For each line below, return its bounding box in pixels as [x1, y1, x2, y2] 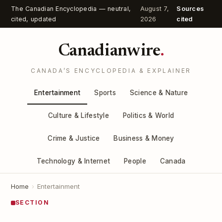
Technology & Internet [36, 157, 111, 165]
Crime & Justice [48, 134, 100, 142]
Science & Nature [129, 89, 188, 97]
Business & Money [113, 134, 174, 142]
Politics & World [122, 111, 174, 119]
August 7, [140, 5, 169, 12]
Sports [94, 89, 116, 97]
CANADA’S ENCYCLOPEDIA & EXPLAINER [30, 67, 192, 74]
